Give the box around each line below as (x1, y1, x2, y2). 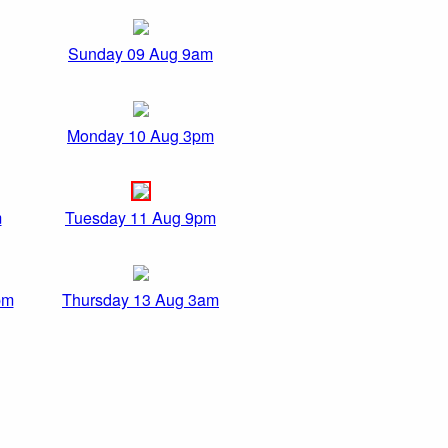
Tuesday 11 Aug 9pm (65, 206, 216, 230)
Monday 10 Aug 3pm (67, 124, 214, 148)
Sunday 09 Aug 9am (68, 42, 213, 66)
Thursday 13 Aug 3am (62, 288, 219, 312)
